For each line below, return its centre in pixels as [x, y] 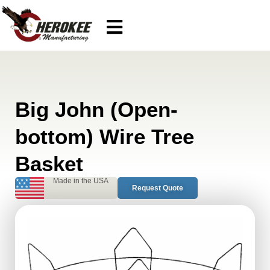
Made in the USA [81, 181]
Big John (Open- [96, 109]
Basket [49, 163]
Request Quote [158, 188]
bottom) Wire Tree [105, 136]
